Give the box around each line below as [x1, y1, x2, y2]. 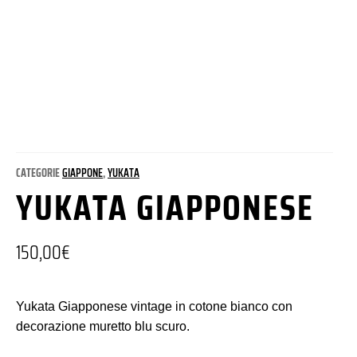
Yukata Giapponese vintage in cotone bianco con [16, 299, 292, 313]
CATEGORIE [16, 163, 60, 182]
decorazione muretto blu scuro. [16, 319, 190, 333]
